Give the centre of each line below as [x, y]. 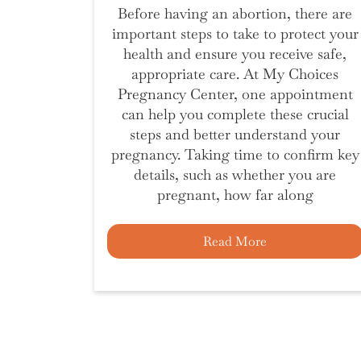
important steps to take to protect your [235, 33]
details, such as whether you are [235, 174]
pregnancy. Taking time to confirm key [235, 154]
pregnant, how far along [235, 195]
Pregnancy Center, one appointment [235, 94]
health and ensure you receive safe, [235, 54]
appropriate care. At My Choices [235, 74]
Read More [235, 241]
